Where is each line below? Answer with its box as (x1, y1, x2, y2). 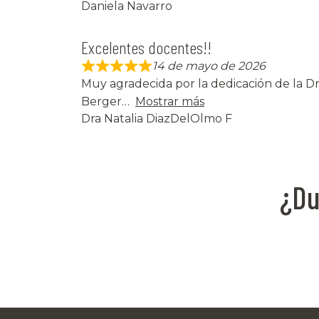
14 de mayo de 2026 (152, 59, 266, 73)
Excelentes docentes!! (81, 37, 211, 58)
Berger (81, 95, 122, 109)
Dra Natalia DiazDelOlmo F (81, 112, 232, 126)
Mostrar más (135, 95, 204, 109)
